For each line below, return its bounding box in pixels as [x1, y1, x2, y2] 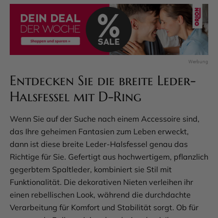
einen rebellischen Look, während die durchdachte [10, 190, 191, 200]
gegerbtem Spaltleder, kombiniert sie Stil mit [10, 164, 172, 175]
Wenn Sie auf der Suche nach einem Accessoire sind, [10, 114, 200, 124]
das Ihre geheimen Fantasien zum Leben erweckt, [10, 127, 189, 137]
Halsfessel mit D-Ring [10, 88, 142, 106]
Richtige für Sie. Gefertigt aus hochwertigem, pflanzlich [10, 152, 208, 162]
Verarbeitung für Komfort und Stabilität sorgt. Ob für [10, 202, 199, 213]
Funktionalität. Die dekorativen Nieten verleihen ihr [10, 177, 193, 187]
